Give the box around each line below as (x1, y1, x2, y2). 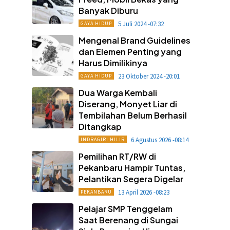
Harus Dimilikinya (78, 57, 147, 68)
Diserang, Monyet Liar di (78, 98, 177, 109)
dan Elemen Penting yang (78, 46, 182, 57)
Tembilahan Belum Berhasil (78, 109, 187, 121)
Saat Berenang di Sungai (78, 214, 178, 225)
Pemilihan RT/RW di (78, 150, 156, 162)
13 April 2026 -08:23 (118, 187, 169, 197)
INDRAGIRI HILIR (80, 136, 125, 143)
